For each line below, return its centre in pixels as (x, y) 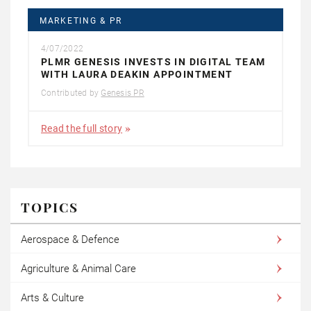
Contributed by (71, 93)
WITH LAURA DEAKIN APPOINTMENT (137, 74)
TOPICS (50, 207)
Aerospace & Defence (70, 239)
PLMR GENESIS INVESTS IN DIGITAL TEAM (153, 61)
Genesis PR (123, 93)
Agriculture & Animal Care (78, 268)
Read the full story (82, 128)
